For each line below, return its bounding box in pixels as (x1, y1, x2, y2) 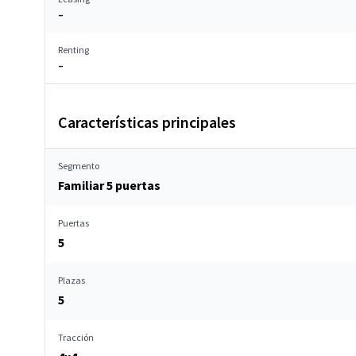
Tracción (58, 331, 94, 343)
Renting (58, 44, 89, 56)
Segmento (58, 160, 99, 172)
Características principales (58, 112, 236, 132)
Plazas (58, 274, 85, 286)
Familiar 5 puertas (58, 177, 161, 193)
